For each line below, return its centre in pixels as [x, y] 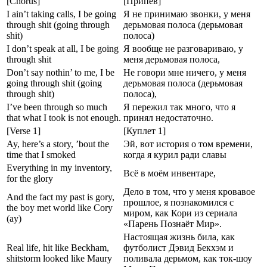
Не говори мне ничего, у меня [185, 72]
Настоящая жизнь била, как [179, 237]
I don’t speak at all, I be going [63, 48]
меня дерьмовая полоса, [172, 59]
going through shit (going [54, 83]
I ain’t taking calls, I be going [61, 14]
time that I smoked [41, 154]
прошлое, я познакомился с [178, 202]
